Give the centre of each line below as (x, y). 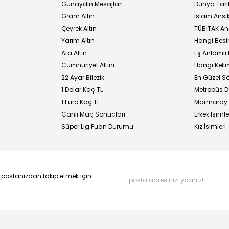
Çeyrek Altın (79, 28)
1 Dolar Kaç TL (82, 89)
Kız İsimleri (210, 126)
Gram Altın (78, 16)
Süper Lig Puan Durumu (97, 126)
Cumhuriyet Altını (88, 65)
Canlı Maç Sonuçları (93, 114)
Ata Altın (74, 53)
